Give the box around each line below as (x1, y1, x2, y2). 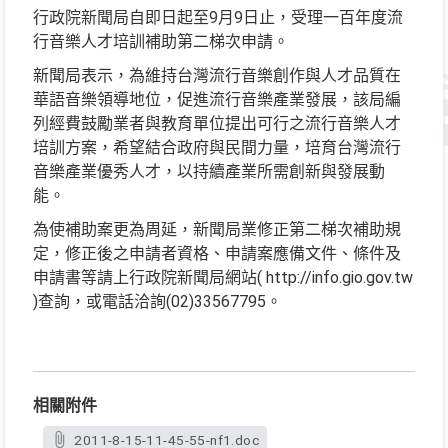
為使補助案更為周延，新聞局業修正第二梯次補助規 (33, 220, 401, 239)
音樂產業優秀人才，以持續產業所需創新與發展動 (33, 162, 385, 181)
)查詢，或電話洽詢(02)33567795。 (33, 292, 282, 311)
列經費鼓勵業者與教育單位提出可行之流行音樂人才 (33, 114, 401, 133)
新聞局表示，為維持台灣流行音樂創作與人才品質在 (33, 66, 401, 85)
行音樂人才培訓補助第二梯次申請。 (33, 32, 289, 51)
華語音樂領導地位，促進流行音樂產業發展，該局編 (33, 90, 401, 109)
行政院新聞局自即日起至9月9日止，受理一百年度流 (33, 8, 403, 27)
